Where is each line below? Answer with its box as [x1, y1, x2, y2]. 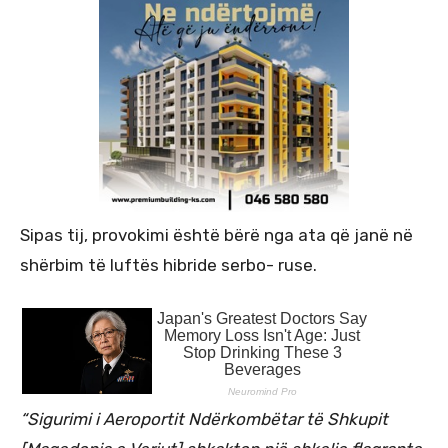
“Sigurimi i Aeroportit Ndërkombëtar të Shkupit [20, 408, 388, 429]
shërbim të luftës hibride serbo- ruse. [20, 254, 317, 275]
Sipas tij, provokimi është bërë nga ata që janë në [20, 224, 413, 245]
